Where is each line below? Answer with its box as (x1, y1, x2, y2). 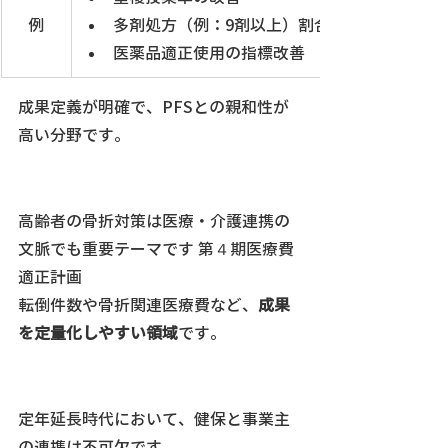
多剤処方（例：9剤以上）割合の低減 (113, 17, 378, 34)
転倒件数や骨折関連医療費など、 (18, 297, 258, 314)
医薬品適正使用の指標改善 (113, 45, 305, 62)
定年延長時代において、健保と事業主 (18, 411, 290, 428)
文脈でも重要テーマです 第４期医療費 (18, 241, 294, 258)
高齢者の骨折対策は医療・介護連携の (18, 213, 290, 230)
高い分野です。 (18, 127, 130, 144)
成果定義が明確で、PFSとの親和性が (18, 99, 289, 116)
